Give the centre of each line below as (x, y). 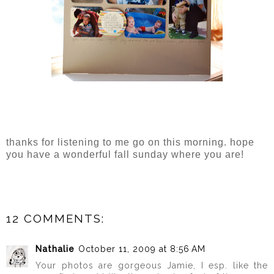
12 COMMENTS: (55, 218)
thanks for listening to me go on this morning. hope (130, 142)
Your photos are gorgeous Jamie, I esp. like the (152, 265)
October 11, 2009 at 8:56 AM (142, 249)
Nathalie (55, 249)
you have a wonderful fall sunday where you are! (125, 154)
